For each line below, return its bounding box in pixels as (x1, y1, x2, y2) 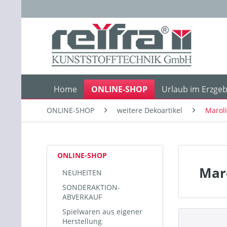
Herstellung (62, 216, 102, 226)
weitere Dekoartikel (117, 105, 182, 115)
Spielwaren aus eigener (62, 207, 142, 216)
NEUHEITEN (62, 168, 102, 177)
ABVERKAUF (62, 192, 102, 202)
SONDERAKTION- (62, 182, 120, 192)
